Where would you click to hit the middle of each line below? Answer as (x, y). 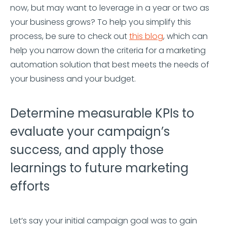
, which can (185, 36)
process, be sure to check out (70, 36)
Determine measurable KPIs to (102, 113)
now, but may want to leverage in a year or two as (110, 8)
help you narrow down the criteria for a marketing (108, 50)
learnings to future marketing (99, 168)
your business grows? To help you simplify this (101, 22)
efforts (30, 186)
